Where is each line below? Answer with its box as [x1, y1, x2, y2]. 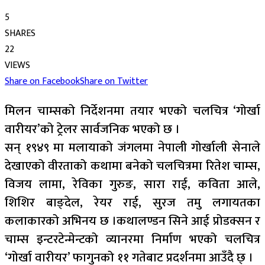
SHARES [5, 25, 35, 41]
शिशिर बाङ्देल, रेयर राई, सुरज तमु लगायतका [5, 192, 260, 213]
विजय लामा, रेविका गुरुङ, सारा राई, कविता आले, [5, 173, 260, 195]
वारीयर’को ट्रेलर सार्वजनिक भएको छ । [5, 118, 180, 140]
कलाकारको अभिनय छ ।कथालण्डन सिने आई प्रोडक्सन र [5, 210, 260, 231]
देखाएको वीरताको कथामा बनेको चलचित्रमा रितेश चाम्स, [5, 155, 260, 176]
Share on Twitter [80, 73, 148, 89]
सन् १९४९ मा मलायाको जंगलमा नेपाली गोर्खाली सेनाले [5, 137, 260, 158]
